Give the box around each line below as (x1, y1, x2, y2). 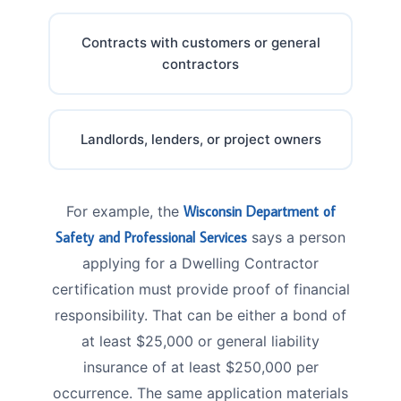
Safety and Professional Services (55, 227, 247, 246)
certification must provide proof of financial (51, 279, 350, 298)
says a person (247, 227, 346, 246)
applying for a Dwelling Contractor (82, 253, 319, 272)
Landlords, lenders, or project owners (80, 130, 321, 148)
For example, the (65, 201, 183, 220)
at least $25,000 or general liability (81, 331, 320, 350)
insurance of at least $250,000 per (82, 357, 319, 376)
